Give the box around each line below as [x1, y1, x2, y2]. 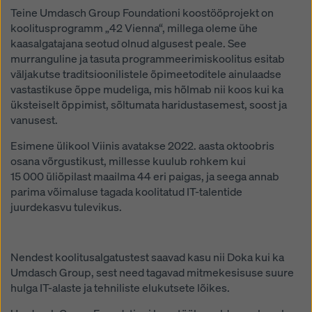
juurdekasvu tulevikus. [10, 199, 122, 214]
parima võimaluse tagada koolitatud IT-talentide [10, 184, 242, 199]
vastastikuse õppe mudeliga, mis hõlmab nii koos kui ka [10, 81, 283, 97]
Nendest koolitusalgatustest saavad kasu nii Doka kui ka [10, 249, 284, 265]
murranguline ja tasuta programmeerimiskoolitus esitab [10, 51, 285, 66]
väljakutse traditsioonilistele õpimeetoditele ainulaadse [10, 66, 281, 81]
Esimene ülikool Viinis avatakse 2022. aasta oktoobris [10, 138, 274, 153]
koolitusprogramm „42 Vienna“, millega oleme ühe [10, 20, 258, 36]
